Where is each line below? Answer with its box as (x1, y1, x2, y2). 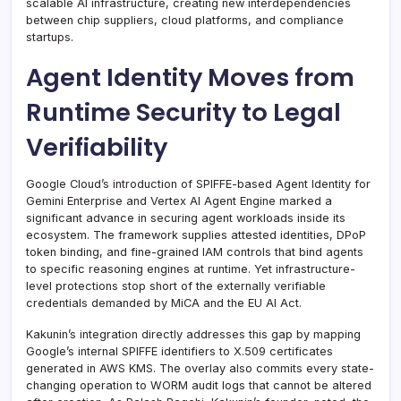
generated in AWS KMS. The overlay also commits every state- (26, 361, 374, 375)
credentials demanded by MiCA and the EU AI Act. (26, 295, 302, 310)
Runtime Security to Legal (26, 94, 341, 130)
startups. (26, 30, 73, 44)
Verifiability (26, 129, 167, 165)
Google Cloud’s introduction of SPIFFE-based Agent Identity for (26, 176, 371, 191)
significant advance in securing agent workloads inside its (26, 210, 346, 225)
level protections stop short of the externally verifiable (26, 278, 326, 293)
